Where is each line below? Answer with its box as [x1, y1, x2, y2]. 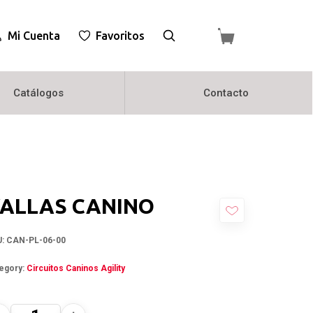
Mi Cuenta [8, 29, 60, 42]
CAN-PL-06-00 [6, 235, 66, 246]
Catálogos [13, 87, 64, 99]
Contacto [203, 87, 249, 99]
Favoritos [96, 29, 145, 42]
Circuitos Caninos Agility [26, 263, 125, 274]
